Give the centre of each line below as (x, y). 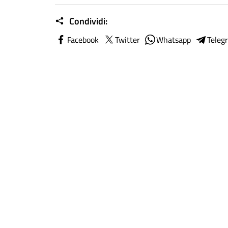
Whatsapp (174, 40)
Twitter (127, 40)
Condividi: (87, 21)
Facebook (83, 40)
